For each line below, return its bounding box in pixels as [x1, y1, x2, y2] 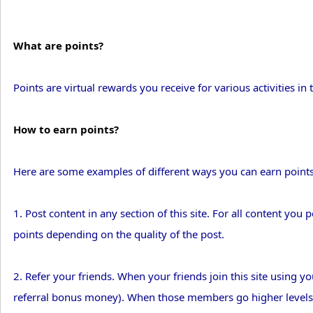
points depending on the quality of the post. [13, 227, 224, 242]
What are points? [13, 38, 103, 53]
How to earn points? [13, 122, 119, 137]
